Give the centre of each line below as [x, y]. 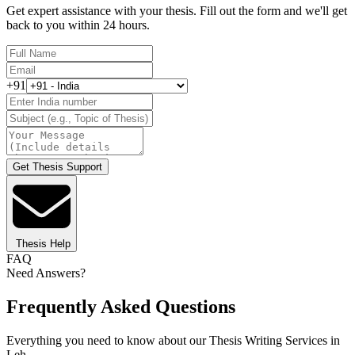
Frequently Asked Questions [121, 307]
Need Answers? [46, 273]
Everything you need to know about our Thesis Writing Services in [173, 341]
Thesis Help [43, 244]
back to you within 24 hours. [78, 25]
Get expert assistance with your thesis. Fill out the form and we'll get [177, 11]
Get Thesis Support [57, 167]
